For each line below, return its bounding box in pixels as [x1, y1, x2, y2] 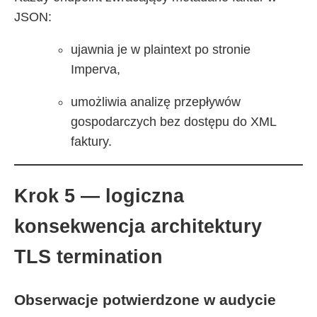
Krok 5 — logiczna [14, 185, 184, 207]
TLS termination [14, 246, 163, 267]
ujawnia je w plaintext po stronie [71, 42, 250, 57]
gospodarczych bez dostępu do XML [71, 114, 276, 129]
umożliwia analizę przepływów [71, 94, 241, 109]
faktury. [71, 134, 112, 149]
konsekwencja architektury [14, 215, 262, 237]
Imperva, [71, 62, 120, 76]
